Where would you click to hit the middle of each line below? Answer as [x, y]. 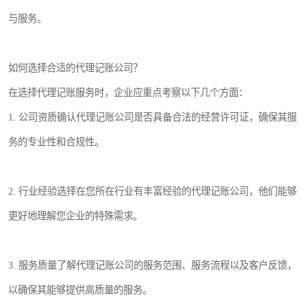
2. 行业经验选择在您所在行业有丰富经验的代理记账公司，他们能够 [152, 191]
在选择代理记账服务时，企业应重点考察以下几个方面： [128, 93]
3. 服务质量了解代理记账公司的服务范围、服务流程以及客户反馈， [152, 265]
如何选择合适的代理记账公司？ [75, 68]
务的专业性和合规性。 [56, 142]
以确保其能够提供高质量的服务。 [80, 290]
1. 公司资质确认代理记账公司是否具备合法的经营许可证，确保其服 [152, 117]
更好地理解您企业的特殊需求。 [75, 216]
